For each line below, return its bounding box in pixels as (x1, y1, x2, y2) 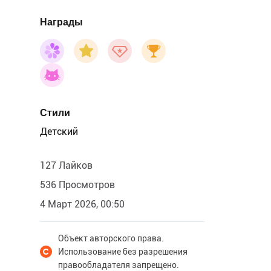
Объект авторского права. (58, 233, 164, 243)
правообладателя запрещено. (58, 260, 179, 270)
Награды (40, 16, 83, 28)
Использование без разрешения (58, 247, 188, 256)
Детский (40, 126, 78, 137)
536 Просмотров (40, 179, 115, 191)
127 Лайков (40, 160, 93, 171)
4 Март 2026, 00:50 (40, 198, 125, 210)
